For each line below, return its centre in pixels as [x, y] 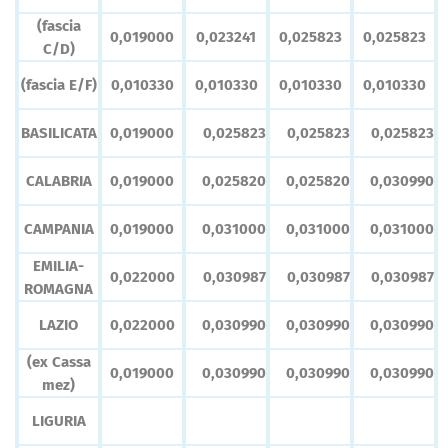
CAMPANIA [58, 229]
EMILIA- [58, 266]
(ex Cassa [58, 362]
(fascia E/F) [58, 85]
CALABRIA [58, 181]
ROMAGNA [58, 289]
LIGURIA [58, 421]
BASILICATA [58, 133]
